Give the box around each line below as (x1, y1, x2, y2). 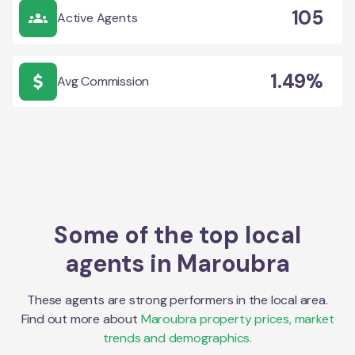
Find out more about (21, 310, 138, 327)
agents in (65, 247, 177, 279)
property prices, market (197, 310, 334, 327)
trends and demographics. (102, 329, 253, 346)
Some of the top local (54, 219, 301, 250)
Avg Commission (57, 72, 150, 90)
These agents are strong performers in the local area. (27, 291, 328, 308)
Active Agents (57, 9, 138, 26)
